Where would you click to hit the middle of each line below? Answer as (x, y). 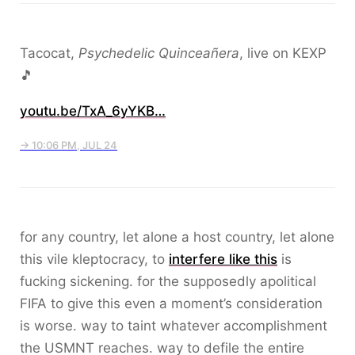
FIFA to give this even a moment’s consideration (171, 303)
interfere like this (223, 259)
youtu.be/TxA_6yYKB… (93, 111)
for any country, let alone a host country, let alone (177, 237)
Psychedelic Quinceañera (159, 53)
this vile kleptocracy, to (94, 259)
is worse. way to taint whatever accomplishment (174, 326)
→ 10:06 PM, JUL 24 (69, 145)
